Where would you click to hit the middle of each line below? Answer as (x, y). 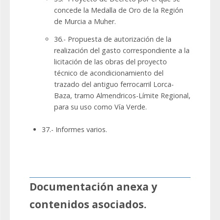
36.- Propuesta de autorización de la (113, 39)
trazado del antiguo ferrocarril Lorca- (114, 84)
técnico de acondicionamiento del (109, 73)
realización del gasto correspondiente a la (122, 51)
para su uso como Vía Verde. (100, 107)
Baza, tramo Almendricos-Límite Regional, (122, 96)
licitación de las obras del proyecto (110, 62)
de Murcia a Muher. (85, 22)
